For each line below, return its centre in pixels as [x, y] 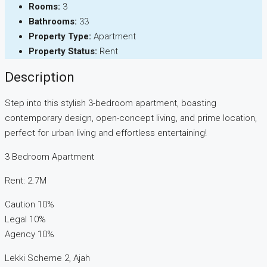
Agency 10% [30, 235]
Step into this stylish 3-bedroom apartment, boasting [111, 103]
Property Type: [60, 36]
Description [40, 77]
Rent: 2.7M [26, 181]
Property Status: [63, 51]
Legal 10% [25, 220]
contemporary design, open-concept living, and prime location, [131, 118]
